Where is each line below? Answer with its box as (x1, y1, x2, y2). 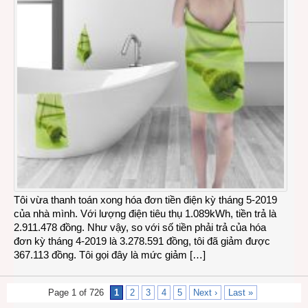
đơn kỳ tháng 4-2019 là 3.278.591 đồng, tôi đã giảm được (14, 234, 270, 247)
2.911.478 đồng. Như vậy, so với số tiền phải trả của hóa (14, 221, 266, 233)
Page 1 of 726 (48, 287, 104, 298)
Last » (228, 287, 253, 298)
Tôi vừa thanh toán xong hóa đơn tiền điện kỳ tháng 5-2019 (14, 193, 277, 206)
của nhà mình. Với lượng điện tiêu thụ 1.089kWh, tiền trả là (14, 207, 276, 219)
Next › (193, 287, 217, 298)
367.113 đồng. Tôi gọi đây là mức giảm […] (14, 248, 206, 261)
